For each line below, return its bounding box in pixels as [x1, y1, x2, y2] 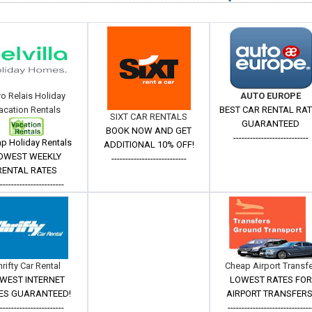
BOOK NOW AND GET [106, 125, 192, 136]
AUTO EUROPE [240, 91, 302, 101]
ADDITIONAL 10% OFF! [103, 139, 194, 150]
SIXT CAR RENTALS [110, 111, 188, 122]
